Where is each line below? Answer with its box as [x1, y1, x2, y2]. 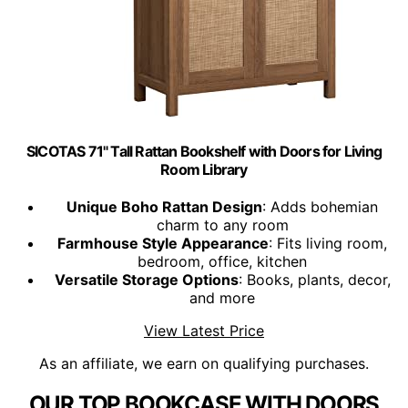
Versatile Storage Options [54, 270, 239, 290]
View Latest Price [144, 321, 264, 341]
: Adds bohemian [262, 198, 378, 217]
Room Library [160, 160, 248, 179]
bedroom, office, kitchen [138, 252, 307, 271]
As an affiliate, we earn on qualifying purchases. [39, 354, 369, 373]
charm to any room [156, 216, 289, 235]
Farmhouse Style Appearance [57, 234, 269, 253]
